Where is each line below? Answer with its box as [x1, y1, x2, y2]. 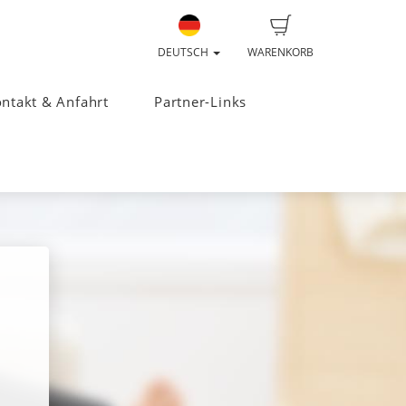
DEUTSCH [158, 44, 211, 60]
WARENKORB [247, 44, 314, 60]
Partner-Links [154, 92, 247, 112]
